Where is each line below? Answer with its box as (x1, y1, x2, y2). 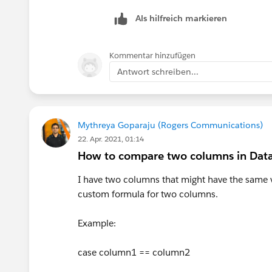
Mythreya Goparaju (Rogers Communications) (78, 119, 263, 131)
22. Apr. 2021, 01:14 (78, 133, 144, 144)
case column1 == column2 (78, 246, 190, 258)
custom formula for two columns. (78, 188, 218, 200)
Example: (78, 217, 116, 229)
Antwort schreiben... (117, 66, 199, 77)
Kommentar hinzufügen (109, 50, 195, 61)
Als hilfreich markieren (135, 12, 227, 24)
